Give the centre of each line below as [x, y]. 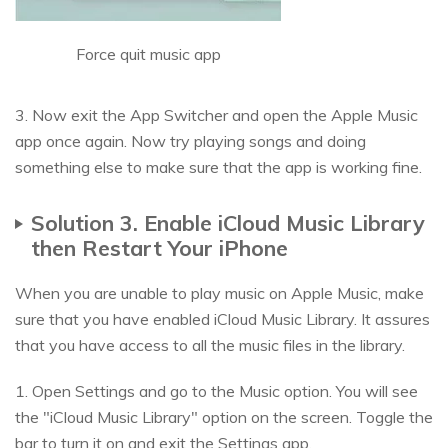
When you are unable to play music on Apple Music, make [219, 293]
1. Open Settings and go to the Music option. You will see [216, 391]
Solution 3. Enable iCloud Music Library [228, 223]
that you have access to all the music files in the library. [210, 345]
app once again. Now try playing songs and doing [190, 141]
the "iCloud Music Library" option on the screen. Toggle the [224, 417]
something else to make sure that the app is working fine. [218, 167]
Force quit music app [148, 54]
